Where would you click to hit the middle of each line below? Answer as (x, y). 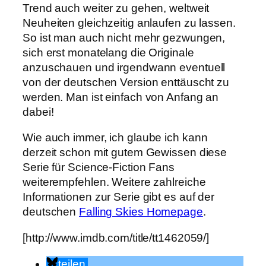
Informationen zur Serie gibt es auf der (119, 197)
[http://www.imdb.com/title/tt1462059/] (116, 237)
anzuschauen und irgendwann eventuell (124, 67)
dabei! (38, 112)
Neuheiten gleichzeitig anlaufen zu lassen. (129, 23)
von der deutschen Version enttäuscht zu (126, 82)
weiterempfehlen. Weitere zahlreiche (114, 182)
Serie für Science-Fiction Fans (99, 167)
